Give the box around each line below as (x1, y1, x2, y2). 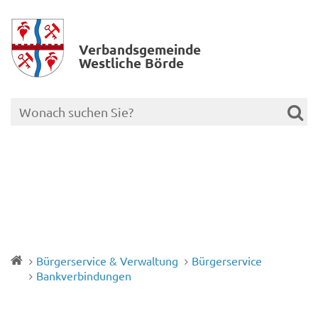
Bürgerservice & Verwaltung (36, 253, 178, 268)
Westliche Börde (78, 53, 184, 72)
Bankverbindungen (36, 268, 131, 283)
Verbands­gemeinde (78, 40, 201, 58)
